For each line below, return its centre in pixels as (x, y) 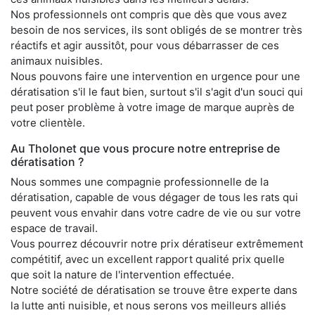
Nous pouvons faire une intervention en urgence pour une (155, 76)
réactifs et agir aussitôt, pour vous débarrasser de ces (145, 45)
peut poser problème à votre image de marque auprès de (153, 107)
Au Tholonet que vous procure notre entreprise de (145, 148)
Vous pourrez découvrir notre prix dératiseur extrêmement (157, 243)
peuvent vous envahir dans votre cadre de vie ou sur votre (156, 212)
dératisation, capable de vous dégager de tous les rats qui (154, 197)
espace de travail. (54, 228)
